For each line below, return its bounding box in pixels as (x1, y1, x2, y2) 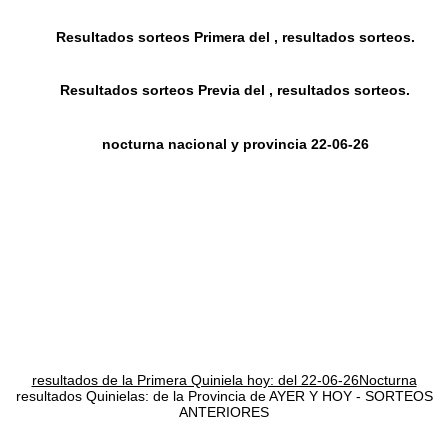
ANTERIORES (179, 404, 269, 421)
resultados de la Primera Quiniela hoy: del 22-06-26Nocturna (31, 372, 417, 389)
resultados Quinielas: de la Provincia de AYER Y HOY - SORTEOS (15, 388, 433, 405)
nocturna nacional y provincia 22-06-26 (101, 135, 369, 152)
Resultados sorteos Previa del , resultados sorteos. (60, 82, 411, 99)
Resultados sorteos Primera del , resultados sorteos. (55, 29, 415, 46)
